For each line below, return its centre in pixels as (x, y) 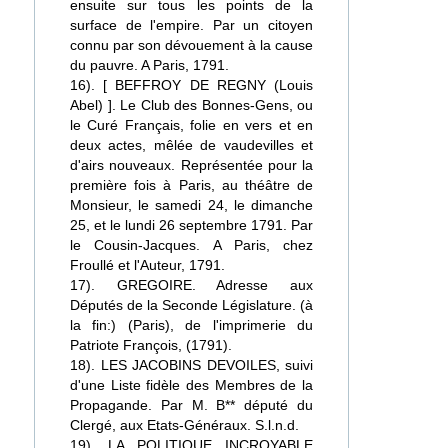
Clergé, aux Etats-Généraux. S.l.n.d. (184, 425)
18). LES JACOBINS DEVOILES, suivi (191, 365)
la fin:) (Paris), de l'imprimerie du (191, 325)
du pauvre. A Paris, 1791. (149, 65)
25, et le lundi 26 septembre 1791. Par (191, 225)
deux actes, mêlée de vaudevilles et (191, 145)
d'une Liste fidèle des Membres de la (191, 385)
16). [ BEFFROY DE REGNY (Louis (191, 85)
